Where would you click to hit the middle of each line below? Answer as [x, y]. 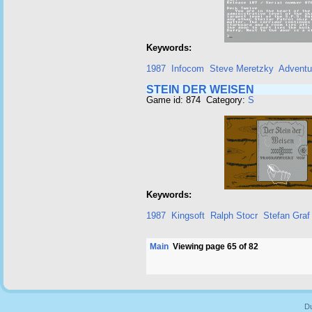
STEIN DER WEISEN [200, 89]
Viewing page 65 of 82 [213, 247]
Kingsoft [188, 216]
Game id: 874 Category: [197, 100]
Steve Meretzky [242, 69]
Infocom [188, 69]
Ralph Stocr [234, 216]
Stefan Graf [287, 216]
